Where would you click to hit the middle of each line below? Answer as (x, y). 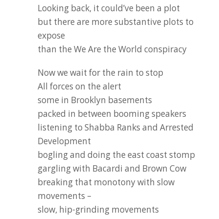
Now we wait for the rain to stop (101, 73)
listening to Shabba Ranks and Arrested (116, 127)
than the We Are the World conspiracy (112, 49)
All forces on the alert (80, 86)
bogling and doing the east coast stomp (117, 155)
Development (65, 141)
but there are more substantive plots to (116, 22)
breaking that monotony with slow (106, 182)
